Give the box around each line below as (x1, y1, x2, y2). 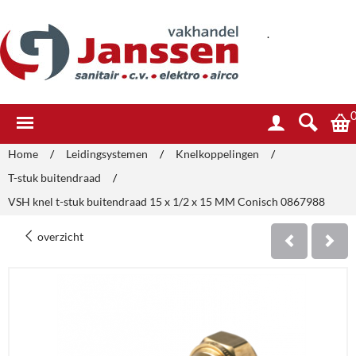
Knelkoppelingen (176, 147, 259, 161)
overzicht (35, 230, 83, 243)
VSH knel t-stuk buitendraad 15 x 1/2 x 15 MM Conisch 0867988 (8, 195, 325, 208)
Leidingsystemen (66, 147, 148, 161)
